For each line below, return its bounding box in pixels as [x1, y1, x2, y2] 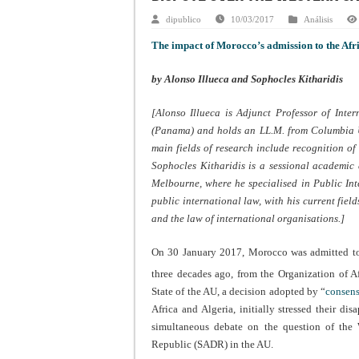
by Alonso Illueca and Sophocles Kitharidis [151, 72, 343, 85]
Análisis [304, 14, 333, 24]
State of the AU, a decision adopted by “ [151, 285, 326, 298]
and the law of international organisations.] [151, 212, 345, 224]
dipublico [166, 14, 201, 24]
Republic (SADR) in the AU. [151, 338, 273, 351]
